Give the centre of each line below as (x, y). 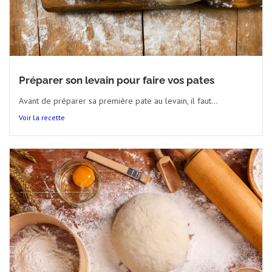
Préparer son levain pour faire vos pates (117, 80)
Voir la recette (42, 117)
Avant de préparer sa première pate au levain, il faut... (118, 100)
